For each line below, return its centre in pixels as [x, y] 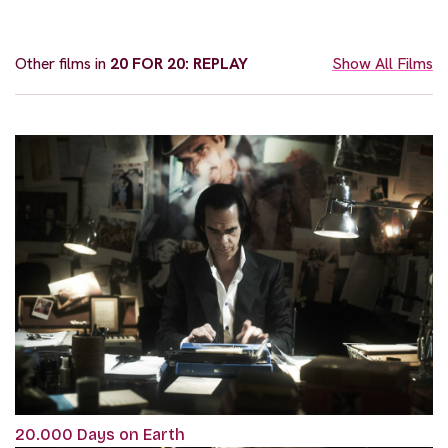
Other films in [62, 64]
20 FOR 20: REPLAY [179, 64]
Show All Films [382, 64]
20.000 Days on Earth [100, 434]
